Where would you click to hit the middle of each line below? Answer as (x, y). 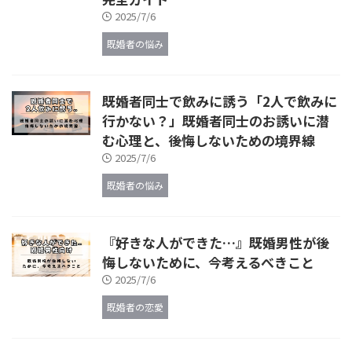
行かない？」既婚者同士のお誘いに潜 (216, 121)
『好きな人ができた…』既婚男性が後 (216, 243)
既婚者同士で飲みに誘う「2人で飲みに (220, 101)
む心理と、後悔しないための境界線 (209, 141)
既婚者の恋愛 (135, 307)
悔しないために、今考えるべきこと (208, 262)
